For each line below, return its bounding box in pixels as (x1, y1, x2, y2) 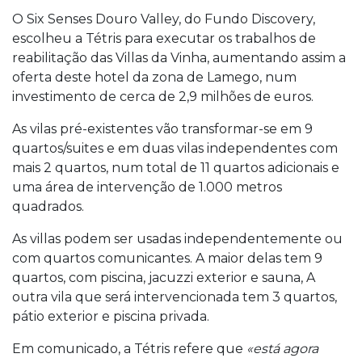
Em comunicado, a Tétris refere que (12, 340, 243, 356)
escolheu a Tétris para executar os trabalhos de (12, 30, 316, 46)
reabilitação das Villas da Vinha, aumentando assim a (12, 49, 346, 65)
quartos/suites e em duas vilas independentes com (12, 140, 338, 156)
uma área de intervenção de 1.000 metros (12, 179, 282, 195)
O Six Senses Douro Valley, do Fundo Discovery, (12, 11, 315, 27)
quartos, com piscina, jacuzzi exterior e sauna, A (12, 269, 315, 285)
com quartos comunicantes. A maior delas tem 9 (12, 250, 322, 266)
